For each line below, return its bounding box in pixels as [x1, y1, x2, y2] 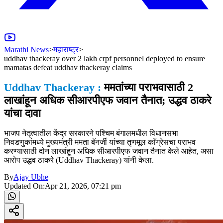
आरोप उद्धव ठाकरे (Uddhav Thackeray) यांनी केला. [4, 156, 154, 165]
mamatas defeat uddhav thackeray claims [4, 63, 132, 72]
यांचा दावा [4, 107, 41, 120]
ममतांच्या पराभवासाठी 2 [101, 81, 193, 94]
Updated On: [4, 182, 45, 191]
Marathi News [4, 45, 49, 54]
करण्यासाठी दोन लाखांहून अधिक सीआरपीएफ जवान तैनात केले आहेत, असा [4, 147, 214, 156]
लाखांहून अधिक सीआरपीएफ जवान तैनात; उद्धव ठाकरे [4, 94, 212, 107]
